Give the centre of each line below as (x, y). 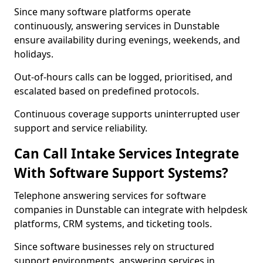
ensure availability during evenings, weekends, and (127, 40)
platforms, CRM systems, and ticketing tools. (113, 224)
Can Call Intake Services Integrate (127, 154)
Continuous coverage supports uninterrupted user (127, 114)
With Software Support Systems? (121, 173)
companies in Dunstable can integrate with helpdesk (131, 210)
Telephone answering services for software (110, 195)
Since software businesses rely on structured (114, 247)
